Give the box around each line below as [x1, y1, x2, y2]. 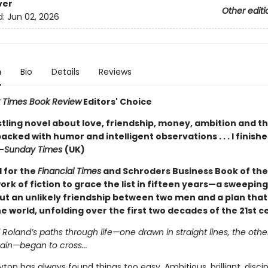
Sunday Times [4, 144, 65, 156]
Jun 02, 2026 [7, 11, 59, 23]
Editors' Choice [81, 96, 152, 108]
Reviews [98, 66, 132, 78]
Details [51, 66, 80, 78]
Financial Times [37, 165, 101, 177]
